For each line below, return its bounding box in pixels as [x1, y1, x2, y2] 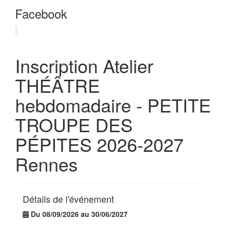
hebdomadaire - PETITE [15, 92, 211, 118]
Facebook [15, 5, 67, 23]
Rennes [15, 151, 78, 177]
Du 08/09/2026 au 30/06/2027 [31, 209, 128, 219]
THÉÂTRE [15, 72, 100, 98]
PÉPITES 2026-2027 [15, 131, 184, 157]
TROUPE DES [15, 111, 133, 138]
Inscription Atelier [15, 52, 153, 79]
